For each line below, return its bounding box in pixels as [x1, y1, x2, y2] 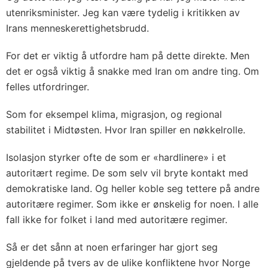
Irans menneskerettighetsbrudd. [6, 22, 149, 34]
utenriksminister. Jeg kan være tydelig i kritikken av [6, 6, 240, 19]
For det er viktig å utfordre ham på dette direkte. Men [6, 49, 249, 62]
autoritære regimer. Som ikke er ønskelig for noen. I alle [6, 197, 258, 210]
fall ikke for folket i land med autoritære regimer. [6, 213, 227, 226]
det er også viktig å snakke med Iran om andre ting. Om [6, 65, 259, 77]
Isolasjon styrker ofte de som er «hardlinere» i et [6, 151, 226, 163]
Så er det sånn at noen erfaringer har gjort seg [6, 240, 218, 253]
